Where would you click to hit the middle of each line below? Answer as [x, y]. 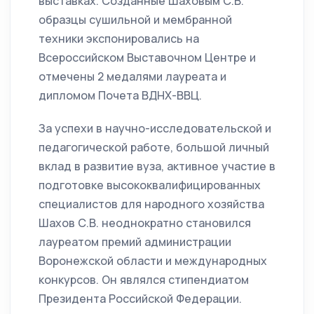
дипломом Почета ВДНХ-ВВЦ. [120, 96]
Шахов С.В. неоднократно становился [145, 223]
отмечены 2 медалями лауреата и [132, 77]
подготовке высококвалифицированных [150, 185]
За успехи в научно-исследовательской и [155, 129]
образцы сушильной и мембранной [135, 20]
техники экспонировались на [119, 39]
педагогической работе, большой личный [154, 148]
